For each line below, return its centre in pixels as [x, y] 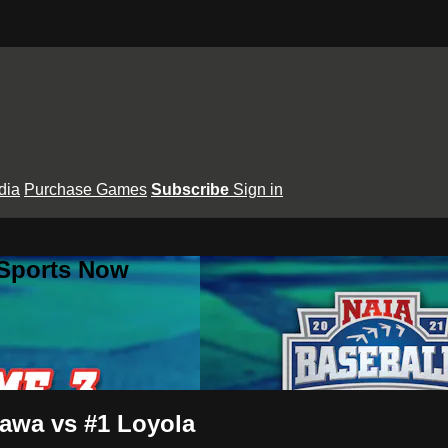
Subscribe [192, 189]
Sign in [258, 189]
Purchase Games [85, 189]
